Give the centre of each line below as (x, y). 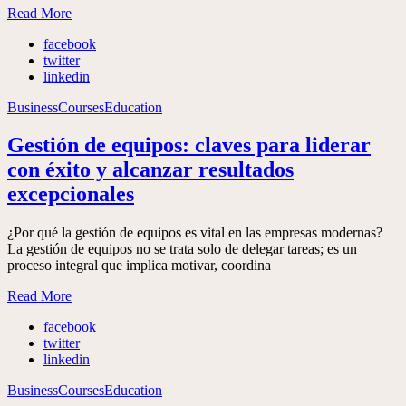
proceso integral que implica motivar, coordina (139, 266)
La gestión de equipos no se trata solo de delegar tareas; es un (182, 249)
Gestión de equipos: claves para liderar (189, 145)
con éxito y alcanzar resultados (150, 170)
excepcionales (71, 194)
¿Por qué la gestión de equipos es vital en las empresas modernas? (195, 233)
